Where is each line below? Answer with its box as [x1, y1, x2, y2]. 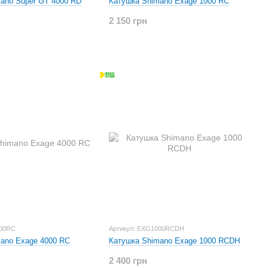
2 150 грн [109, 16, 147, 26]
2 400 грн [109, 255, 147, 266]
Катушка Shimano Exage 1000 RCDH [109, 236, 240, 245]
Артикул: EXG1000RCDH [109, 225, 184, 232]
